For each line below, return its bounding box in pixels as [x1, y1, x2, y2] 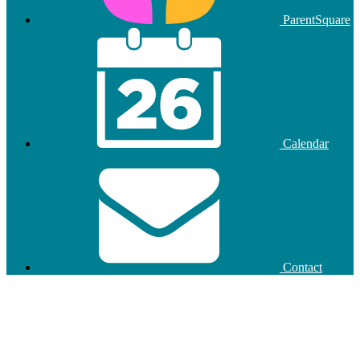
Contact [280, 260, 322, 275]
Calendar [280, 137, 329, 151]
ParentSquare [280, 13, 350, 27]
